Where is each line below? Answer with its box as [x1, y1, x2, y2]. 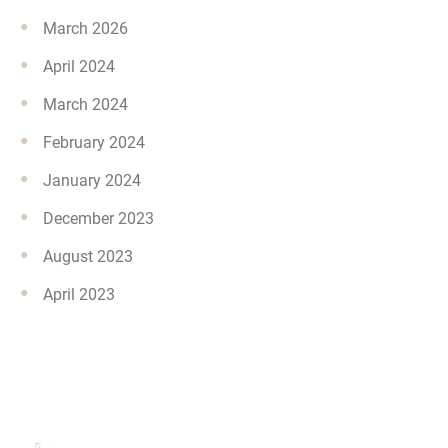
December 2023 [43, 208, 154, 228]
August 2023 [43, 246, 133, 266]
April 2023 [43, 284, 115, 304]
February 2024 [43, 132, 145, 152]
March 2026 [43, 18, 128, 38]
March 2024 [43, 94, 128, 114]
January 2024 [43, 170, 141, 190]
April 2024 [43, 56, 115, 76]
